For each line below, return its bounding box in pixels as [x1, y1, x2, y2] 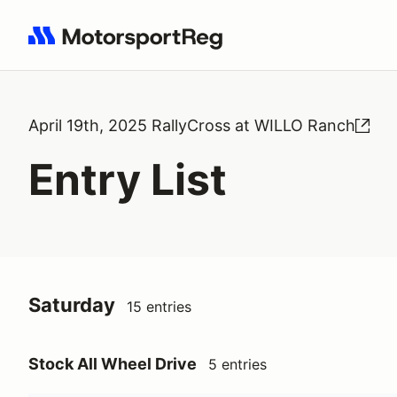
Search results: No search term [27, 36, 234, 54]
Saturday [28, 293, 115, 316]
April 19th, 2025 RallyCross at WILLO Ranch [28, 116, 355, 135]
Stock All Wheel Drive [28, 354, 197, 373]
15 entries [127, 298, 191, 315]
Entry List [28, 153, 227, 206]
